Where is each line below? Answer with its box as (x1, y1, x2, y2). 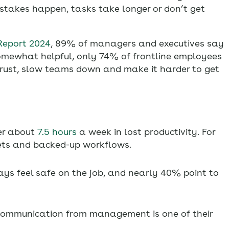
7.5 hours (35, 126, 77, 138)
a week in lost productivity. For (77, 126, 215, 138)
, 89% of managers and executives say (51, 38, 224, 49)
